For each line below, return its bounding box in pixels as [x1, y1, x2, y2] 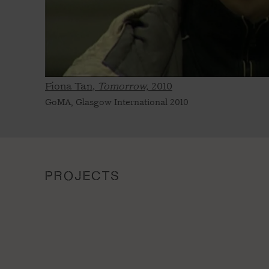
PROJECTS [44, 168, 121, 183]
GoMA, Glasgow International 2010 [44, 97, 189, 107]
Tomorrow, [97, 80, 148, 92]
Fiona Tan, [44, 80, 97, 92]
